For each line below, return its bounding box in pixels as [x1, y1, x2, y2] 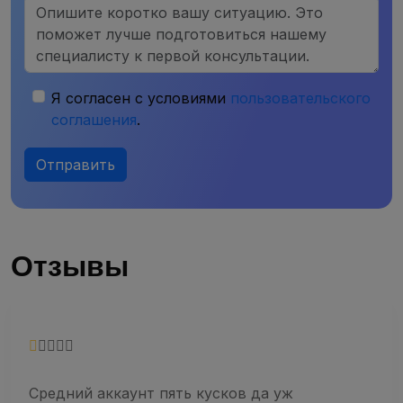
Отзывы [11, 248, 129, 283]
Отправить [36, 155, 115, 174]
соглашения [51, 110, 137, 129]
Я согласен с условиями [51, 88, 230, 107]
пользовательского [230, 88, 371, 107]
